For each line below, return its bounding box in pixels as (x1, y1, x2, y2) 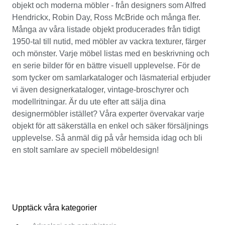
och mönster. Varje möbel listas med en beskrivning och (12, 49, 209, 58)
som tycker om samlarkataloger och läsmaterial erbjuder (12, 73, 210, 82)
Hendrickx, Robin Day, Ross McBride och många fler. (12, 13, 200, 22)
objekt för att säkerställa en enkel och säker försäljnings (12, 121, 208, 130)
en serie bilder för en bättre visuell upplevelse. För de (12, 61, 200, 70)
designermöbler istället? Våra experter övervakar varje (12, 109, 204, 118)
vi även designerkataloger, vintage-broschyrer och (12, 85, 189, 94)
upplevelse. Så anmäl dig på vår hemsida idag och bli (12, 133, 202, 142)
